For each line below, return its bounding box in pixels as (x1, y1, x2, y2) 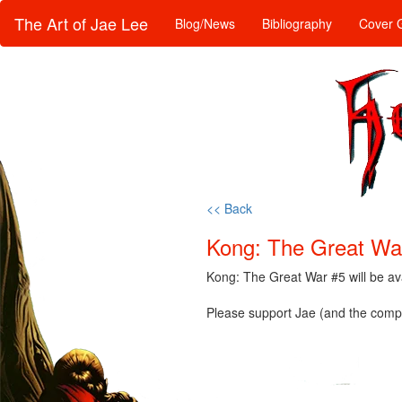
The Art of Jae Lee (14, 12, 148, 35)
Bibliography (262, 14, 332, 32)
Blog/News (175, 14, 235, 32)
